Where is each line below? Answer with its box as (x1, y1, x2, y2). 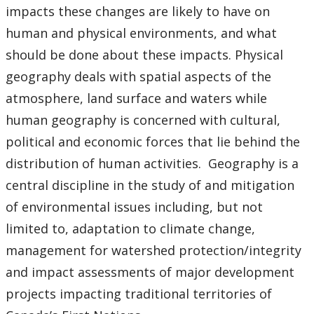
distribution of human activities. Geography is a (6, 154, 299, 172)
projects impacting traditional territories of (6, 285, 272, 302)
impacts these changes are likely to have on (6, 2, 270, 20)
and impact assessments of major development (6, 263, 294, 280)
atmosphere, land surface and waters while (6, 89, 267, 107)
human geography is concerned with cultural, (6, 111, 280, 128)
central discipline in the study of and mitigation (6, 176, 294, 193)
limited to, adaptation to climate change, (6, 219, 255, 237)
